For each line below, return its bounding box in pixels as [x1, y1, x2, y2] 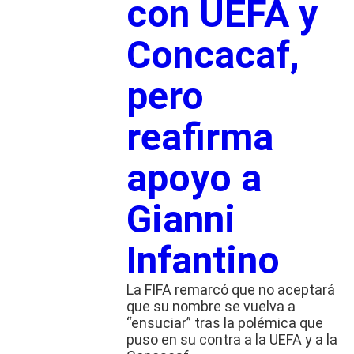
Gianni [126, 197, 235, 243]
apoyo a [126, 156, 262, 201]
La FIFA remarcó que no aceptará [126, 281, 335, 299]
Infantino [126, 238, 289, 284]
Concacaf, [126, 32, 299, 78]
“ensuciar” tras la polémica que [126, 314, 323, 332]
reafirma [126, 115, 273, 160]
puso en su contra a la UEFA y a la [126, 331, 337, 348]
